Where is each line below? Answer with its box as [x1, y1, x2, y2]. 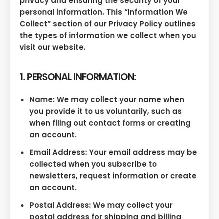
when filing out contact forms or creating [29, 117, 191, 128]
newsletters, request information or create [29, 170, 197, 181]
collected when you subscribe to [29, 158, 157, 169]
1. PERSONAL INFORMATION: [20, 70, 136, 84]
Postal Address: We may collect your [29, 199, 173, 210]
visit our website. [20, 42, 86, 53]
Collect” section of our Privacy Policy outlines [20, 19, 196, 29]
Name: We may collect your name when [29, 94, 184, 105]
